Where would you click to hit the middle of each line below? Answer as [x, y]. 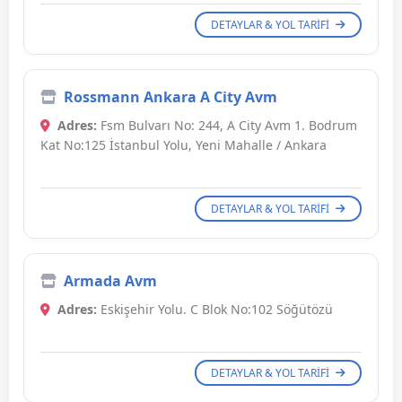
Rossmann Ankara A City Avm [170, 97]
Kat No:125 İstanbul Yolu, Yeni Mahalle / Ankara [184, 145]
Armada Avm [110, 281]
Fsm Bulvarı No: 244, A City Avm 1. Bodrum [227, 126]
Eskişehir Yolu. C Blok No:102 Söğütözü [215, 310]
